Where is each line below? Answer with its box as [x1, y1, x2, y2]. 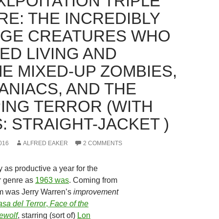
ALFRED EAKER [23, 140, 68, 147]
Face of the [50, 199, 88, 208]
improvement [73, 188, 118, 196]
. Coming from [69, 176, 117, 184]
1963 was [35, 176, 69, 184]
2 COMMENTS [83, 140, 122, 147]
